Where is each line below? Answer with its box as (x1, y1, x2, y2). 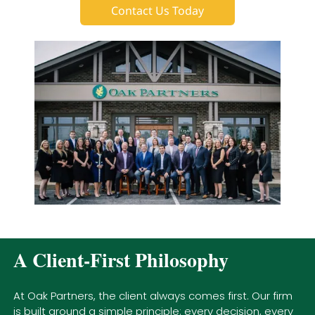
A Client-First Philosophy (13, 245, 229, 274)
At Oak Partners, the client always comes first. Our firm (13, 288, 292, 303)
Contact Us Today (111, 3, 204, 19)
